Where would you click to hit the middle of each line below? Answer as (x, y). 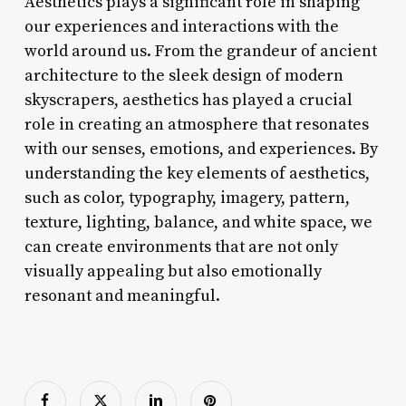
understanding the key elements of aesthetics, (197, 173)
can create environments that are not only (181, 246)
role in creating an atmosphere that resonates (196, 124)
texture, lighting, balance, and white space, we (198, 222)
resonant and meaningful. (122, 295)
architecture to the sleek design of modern (184, 75)
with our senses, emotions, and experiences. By (201, 149)
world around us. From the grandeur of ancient (200, 51)
